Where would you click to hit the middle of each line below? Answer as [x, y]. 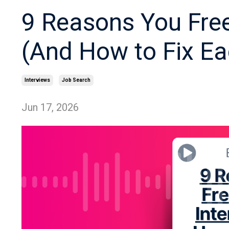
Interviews [37, 80]
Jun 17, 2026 [50, 107]
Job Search [76, 80]
